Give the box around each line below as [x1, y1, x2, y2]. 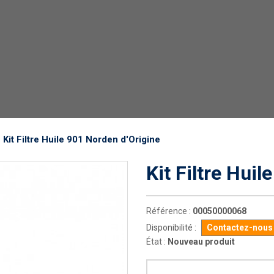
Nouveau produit [168, 237, 235, 246]
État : [146, 237, 166, 246]
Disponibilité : [146, 223, 196, 232]
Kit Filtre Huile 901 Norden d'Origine [3, 134, 160, 145]
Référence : [146, 206, 191, 216]
